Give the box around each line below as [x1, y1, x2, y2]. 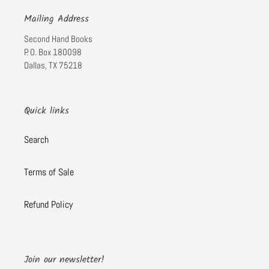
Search [24, 133, 49, 147]
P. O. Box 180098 [24, 46, 82, 58]
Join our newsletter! [24, 252, 104, 268]
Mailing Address [24, 11, 89, 27]
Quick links [24, 103, 69, 118]
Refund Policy [24, 198, 73, 211]
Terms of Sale [24, 166, 74, 179]
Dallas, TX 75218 [24, 59, 82, 71]
